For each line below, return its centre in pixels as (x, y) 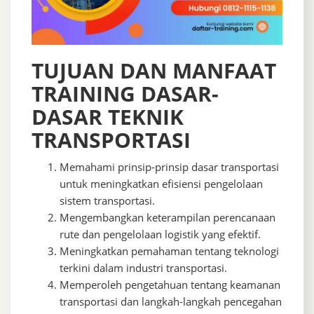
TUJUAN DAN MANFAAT (154, 71)
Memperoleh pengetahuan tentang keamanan (170, 285)
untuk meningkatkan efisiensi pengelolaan (161, 184)
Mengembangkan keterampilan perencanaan (168, 218)
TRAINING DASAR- (125, 94)
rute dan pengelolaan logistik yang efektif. (160, 234)
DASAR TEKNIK (108, 117)
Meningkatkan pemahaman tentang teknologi (169, 251)
